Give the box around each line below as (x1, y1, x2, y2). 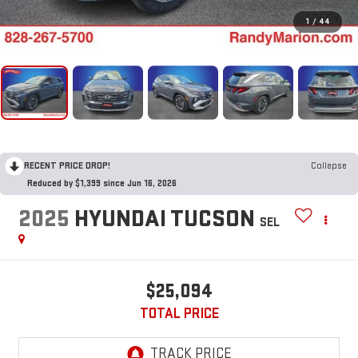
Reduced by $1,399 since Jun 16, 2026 (27, 177, 177, 189)
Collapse (311, 159, 347, 172)
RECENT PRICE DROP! (24, 159, 110, 172)
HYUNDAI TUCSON (74, 205, 255, 234)
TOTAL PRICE (139, 305, 219, 323)
